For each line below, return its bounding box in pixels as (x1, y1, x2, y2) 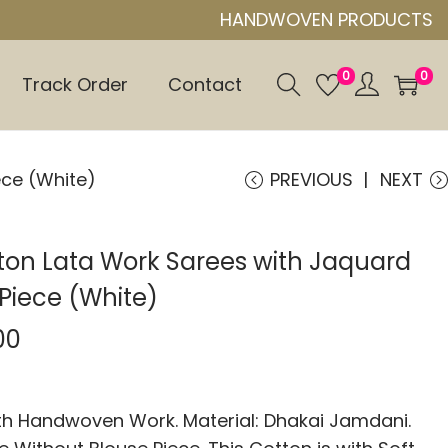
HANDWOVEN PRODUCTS (219, 7, 433, 32)
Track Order (22, 72, 128, 97)
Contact (168, 72, 242, 97)
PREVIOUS (270, 167, 353, 192)
